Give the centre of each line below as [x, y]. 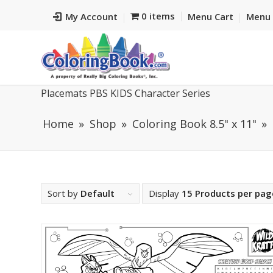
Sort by [64, 193]
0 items [158, 16]
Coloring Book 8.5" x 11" [194, 124]
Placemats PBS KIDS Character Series [126, 93]
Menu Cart [210, 16]
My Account [91, 16]
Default [97, 193]
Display [165, 193]
